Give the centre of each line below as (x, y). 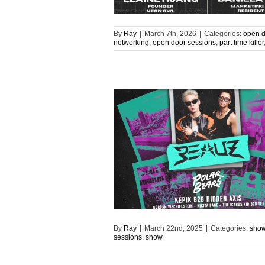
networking (131, 43)
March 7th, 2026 (170, 34)
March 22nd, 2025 (174, 228)
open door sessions (184, 43)
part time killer (242, 43)
